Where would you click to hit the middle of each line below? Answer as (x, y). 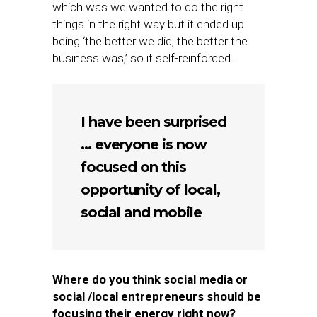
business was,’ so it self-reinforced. (143, 58)
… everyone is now (144, 144)
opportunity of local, (150, 190)
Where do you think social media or (150, 279)
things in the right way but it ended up (148, 24)
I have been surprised (154, 122)
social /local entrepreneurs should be (157, 296)
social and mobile (141, 212)
